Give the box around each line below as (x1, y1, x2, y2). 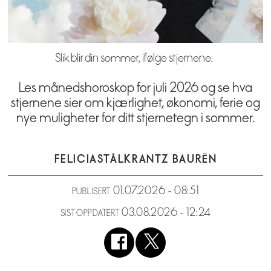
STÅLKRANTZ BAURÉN (97, 152, 217, 166)
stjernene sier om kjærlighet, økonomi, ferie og (11, 94, 260, 111)
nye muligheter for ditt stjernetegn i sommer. (16, 109, 255, 126)
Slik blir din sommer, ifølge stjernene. (54, 51, 213, 65)
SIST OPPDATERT (60, 208, 120, 219)
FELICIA (54, 152, 97, 166)
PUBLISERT (71, 186, 111, 197)
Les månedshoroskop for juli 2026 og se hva (19, 79, 252, 96)
